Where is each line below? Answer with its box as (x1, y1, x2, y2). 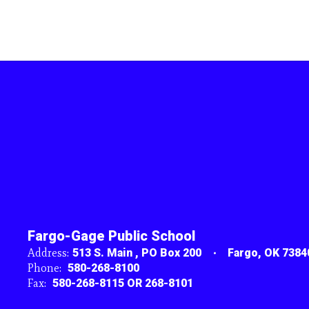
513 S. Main (72, 246, 135, 259)
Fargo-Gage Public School (28, 228, 195, 244)
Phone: (28, 261, 61, 275)
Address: (28, 246, 69, 259)
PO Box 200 (141, 246, 201, 259)
